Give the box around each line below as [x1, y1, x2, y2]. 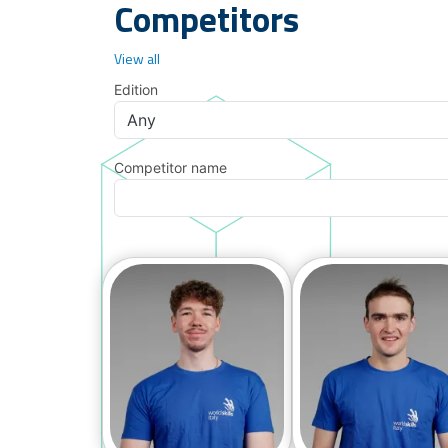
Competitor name [114, 158, 227, 176]
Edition [114, 80, 158, 98]
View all [114, 47, 160, 69]
